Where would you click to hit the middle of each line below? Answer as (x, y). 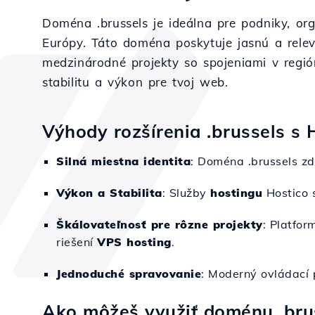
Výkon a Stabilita (109, 193)
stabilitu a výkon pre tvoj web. (135, 82)
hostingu (236, 193)
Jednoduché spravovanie (129, 274)
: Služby (186, 193)
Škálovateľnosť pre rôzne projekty (160, 224)
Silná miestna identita (123, 161)
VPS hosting (134, 242)
